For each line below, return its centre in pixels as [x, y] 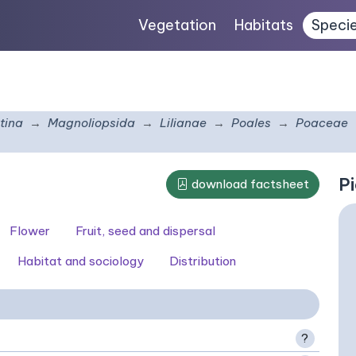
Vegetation [178, 25]
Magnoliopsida [91, 123]
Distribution [203, 261]
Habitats [264, 25]
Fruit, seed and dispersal [145, 231]
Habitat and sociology [81, 261]
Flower [30, 231]
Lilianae [183, 123]
